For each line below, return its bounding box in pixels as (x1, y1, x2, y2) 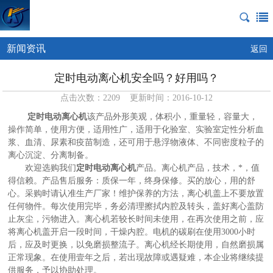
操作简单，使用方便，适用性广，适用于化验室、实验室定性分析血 (8, 125, 264, 134)
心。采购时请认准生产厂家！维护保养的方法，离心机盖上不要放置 (8, 189, 264, 198)
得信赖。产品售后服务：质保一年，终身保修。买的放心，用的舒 (8, 176, 256, 185)
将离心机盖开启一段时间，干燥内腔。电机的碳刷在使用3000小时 (8, 227, 256, 236)
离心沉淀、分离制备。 (8, 151, 94, 160)
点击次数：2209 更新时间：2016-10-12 (60, 93, 213, 102)
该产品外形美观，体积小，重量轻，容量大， (87, 112, 258, 121)
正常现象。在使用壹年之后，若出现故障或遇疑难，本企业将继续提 (8, 253, 264, 262)
